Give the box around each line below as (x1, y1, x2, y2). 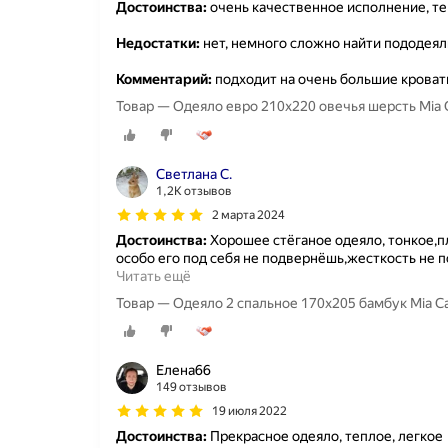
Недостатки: (116, 35, 200, 52)
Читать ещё (116, 267, 191, 284)
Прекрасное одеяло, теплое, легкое (207, 427, 443, 444)
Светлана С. (156, 165, 232, 182)
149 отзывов (156, 379, 227, 394)
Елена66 (156, 361, 211, 378)
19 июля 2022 (212, 403, 287, 418)
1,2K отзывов (156, 183, 232, 198)
